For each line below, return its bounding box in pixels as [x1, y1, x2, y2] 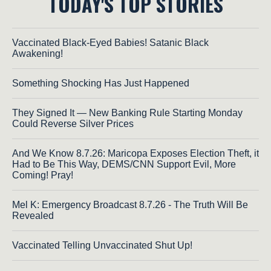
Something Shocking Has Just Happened [12, 77, 189, 88]
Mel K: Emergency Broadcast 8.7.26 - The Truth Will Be [12, 199, 248, 210]
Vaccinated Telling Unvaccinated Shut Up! [12, 240, 192, 250]
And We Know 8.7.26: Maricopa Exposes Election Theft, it [12, 148, 259, 158]
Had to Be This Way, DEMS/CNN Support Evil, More [12, 158, 236, 169]
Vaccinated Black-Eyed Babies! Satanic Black [12, 37, 209, 48]
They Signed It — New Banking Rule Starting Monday [12, 107, 243, 118]
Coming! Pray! [12, 169, 73, 180]
